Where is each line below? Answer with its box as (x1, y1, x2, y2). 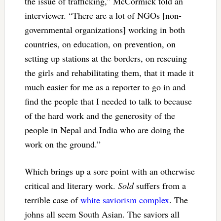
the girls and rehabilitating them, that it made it (24, 66, 194, 78)
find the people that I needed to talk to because (24, 95, 192, 107)
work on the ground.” (24, 138, 101, 150)
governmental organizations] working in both (24, 23, 185, 36)
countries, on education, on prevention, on (24, 37, 176, 50)
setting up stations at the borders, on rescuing (24, 52, 187, 64)
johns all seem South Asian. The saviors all (24, 208, 180, 220)
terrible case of (24, 193, 80, 206)
